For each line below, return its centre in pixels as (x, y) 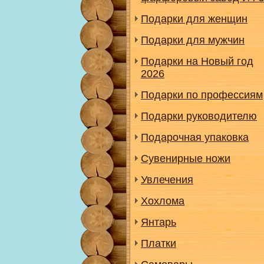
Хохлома (163, 201)
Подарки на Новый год (197, 61)
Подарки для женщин (194, 19)
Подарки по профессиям (202, 95)
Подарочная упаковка (195, 137)
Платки (159, 243)
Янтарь (159, 222)
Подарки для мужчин (193, 40)
